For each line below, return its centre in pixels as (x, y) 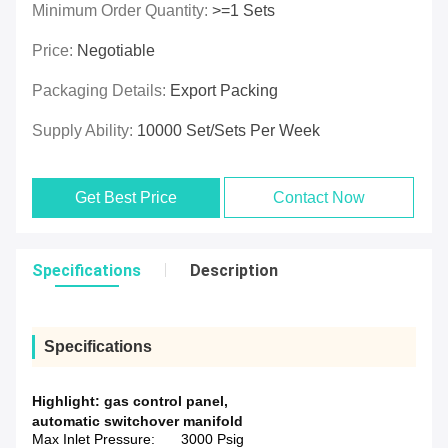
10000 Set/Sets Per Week (228, 131)
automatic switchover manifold (137, 421)
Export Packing (224, 91)
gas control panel (164, 401)
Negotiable (116, 51)
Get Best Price (126, 198)
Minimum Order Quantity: (122, 11)
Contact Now (319, 198)
